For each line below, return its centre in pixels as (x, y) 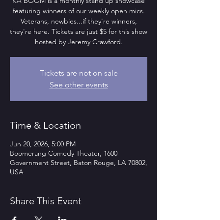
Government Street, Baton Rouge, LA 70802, (79, 162)
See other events (79, 84)
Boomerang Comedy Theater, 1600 (64, 153)
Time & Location (45, 125)
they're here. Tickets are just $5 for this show (79, 31)
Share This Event (46, 201)
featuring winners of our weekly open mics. (79, 11)
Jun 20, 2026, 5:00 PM (43, 144)
